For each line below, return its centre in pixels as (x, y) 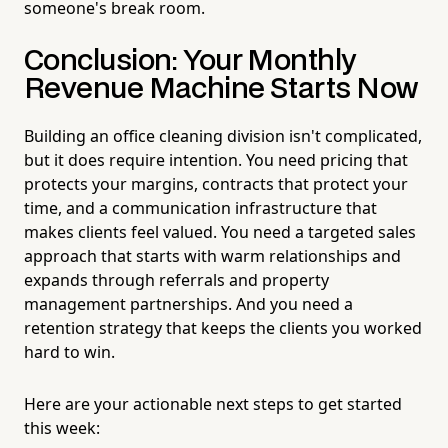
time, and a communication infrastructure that (200, 207)
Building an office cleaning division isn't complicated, (223, 135)
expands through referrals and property (176, 279)
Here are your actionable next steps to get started (213, 403)
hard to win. (69, 351)
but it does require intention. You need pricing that (216, 159)
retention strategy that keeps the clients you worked (223, 327)
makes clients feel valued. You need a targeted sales (220, 231)
